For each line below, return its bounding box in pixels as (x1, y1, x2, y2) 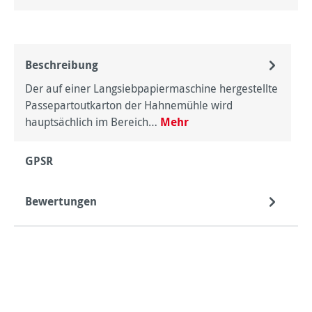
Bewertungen (25, 194, 97, 209)
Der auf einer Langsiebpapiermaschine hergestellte (25, 81, 278, 96)
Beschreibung (25, 57, 98, 72)
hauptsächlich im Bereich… (25, 114, 160, 130)
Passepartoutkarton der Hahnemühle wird (25, 97, 233, 113)
